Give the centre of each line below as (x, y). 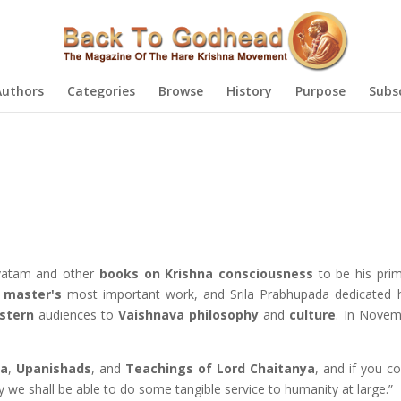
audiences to (77, 315)
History (249, 91)
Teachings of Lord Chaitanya (220, 368)
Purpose (320, 91)
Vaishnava (152, 315)
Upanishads (53, 368)
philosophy (224, 315)
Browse (180, 91)
